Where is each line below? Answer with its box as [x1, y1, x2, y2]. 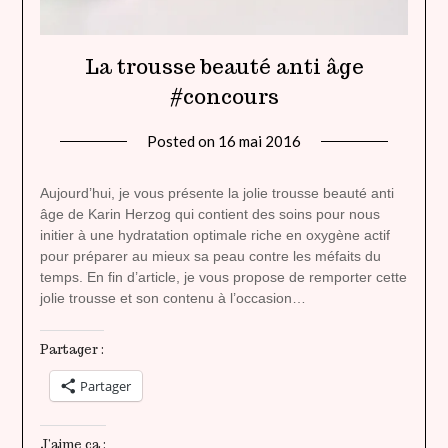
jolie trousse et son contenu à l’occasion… [39, 289, 306, 306]
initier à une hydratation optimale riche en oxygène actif [39, 226, 390, 243]
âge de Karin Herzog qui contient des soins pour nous [39, 205, 380, 222]
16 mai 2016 [218, 131, 301, 150]
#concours [169, 83, 279, 110]
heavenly [301, 179, 361, 198]
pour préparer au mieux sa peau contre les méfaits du [39, 247, 381, 264]
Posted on [147, 131, 218, 150]
